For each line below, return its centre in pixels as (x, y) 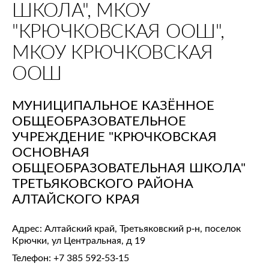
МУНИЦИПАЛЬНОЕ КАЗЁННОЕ (113, 105)
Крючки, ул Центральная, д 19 (79, 240)
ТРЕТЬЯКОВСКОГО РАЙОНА (103, 183)
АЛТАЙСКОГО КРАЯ (76, 199)
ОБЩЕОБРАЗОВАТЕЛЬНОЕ (99, 121)
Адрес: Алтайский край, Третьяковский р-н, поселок (126, 228)
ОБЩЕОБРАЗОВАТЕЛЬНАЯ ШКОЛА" (129, 168)
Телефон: (33, 258)
